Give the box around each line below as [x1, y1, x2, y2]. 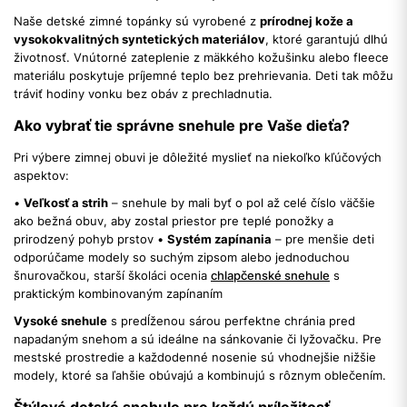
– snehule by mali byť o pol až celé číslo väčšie [108, 194, 375, 210]
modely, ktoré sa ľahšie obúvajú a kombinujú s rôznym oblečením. [14, 367, 386, 382]
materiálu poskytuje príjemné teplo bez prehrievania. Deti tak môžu [14, 67, 393, 83]
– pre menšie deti [272, 231, 374, 246]
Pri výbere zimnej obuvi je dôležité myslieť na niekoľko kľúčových [14, 149, 382, 164]
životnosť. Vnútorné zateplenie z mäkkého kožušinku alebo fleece [14, 49, 389, 65]
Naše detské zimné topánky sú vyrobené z [14, 13, 260, 28]
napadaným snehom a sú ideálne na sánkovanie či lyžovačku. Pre [14, 331, 382, 346]
